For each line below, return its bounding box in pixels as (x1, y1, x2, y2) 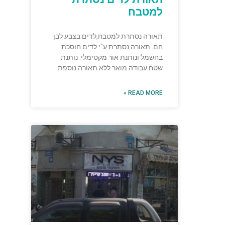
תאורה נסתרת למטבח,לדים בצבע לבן (53, 32, 163, 41)
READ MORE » (128, 89, 163, 97)
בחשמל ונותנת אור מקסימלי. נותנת (61, 53, 163, 62)
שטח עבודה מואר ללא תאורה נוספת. (56, 64, 163, 72)
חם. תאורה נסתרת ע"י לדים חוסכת (61, 43, 163, 51)
